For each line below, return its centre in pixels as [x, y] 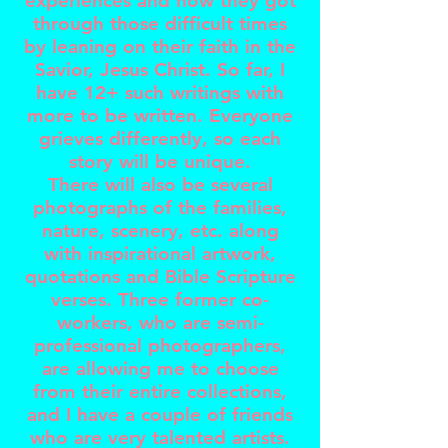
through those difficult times [160, 23]
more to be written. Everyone [160, 115]
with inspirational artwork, [160, 253]
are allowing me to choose [160, 368]
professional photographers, [160, 345]
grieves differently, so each [160, 138]
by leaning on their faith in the [160, 46]
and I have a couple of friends [160, 414]
